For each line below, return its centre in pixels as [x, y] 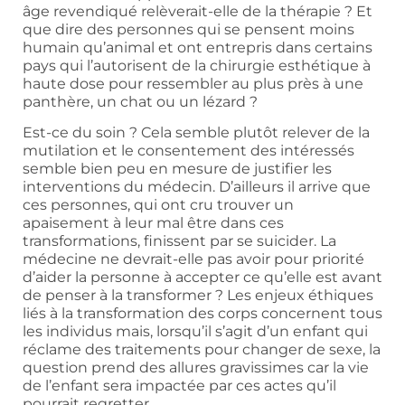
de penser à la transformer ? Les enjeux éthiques [198, 295]
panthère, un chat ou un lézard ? [142, 101]
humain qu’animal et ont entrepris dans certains [198, 47]
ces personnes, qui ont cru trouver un [158, 204]
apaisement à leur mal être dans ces [153, 222]
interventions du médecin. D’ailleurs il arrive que [197, 186]
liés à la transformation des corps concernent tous [202, 313]
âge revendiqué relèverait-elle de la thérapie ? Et [198, 11]
